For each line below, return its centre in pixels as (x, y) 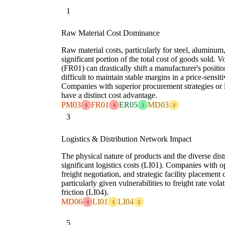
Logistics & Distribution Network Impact (126, 139)
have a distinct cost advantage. (109, 95)
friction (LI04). (85, 192)
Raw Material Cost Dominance (110, 33)
